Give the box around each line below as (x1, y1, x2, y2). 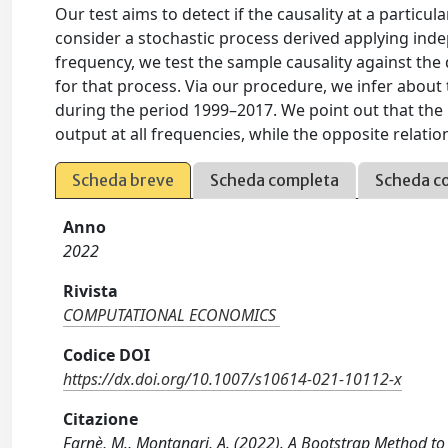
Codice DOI (63, 344, 151, 367)
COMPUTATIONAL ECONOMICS (63, 304, 277, 327)
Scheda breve (72, 170, 175, 191)
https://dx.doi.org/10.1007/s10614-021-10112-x (63, 368, 403, 391)
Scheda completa (210, 170, 340, 191)
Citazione (63, 408, 139, 431)
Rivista (63, 280, 119, 303)
